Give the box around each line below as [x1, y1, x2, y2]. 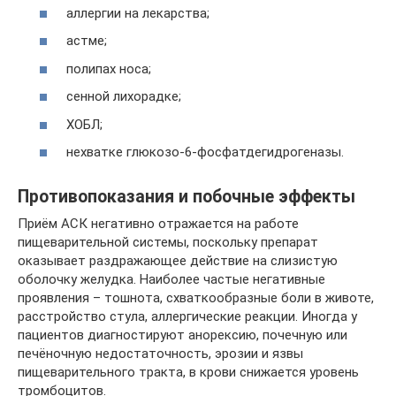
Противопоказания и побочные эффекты [18, 187, 355, 208]
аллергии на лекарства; [66, 4, 209, 21]
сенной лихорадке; [66, 88, 181, 104]
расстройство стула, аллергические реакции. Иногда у [18, 308, 357, 324]
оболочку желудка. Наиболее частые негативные [18, 271, 325, 287]
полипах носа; [66, 60, 151, 77]
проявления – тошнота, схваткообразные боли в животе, [18, 290, 374, 306]
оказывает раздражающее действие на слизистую [18, 253, 338, 269]
